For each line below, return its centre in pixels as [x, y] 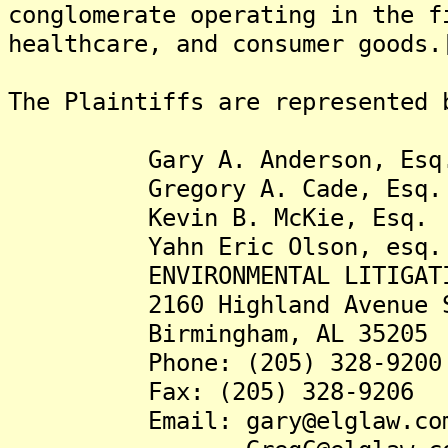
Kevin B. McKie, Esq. [218, 217]
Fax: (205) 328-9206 [211, 391]
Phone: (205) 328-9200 [225, 362]
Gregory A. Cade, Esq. [225, 188]
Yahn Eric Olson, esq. [225, 246]
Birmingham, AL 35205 [218, 333]
